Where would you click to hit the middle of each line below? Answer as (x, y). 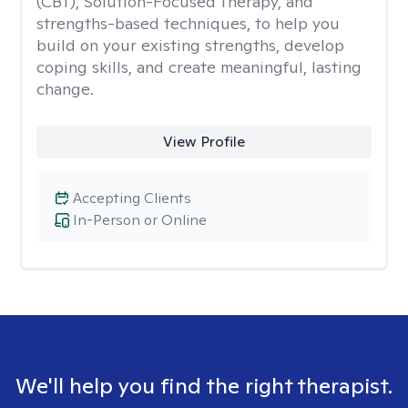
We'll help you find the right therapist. (204, 386)
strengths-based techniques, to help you (188, 23)
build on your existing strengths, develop (190, 45)
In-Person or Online (140, 220)
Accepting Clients (132, 198)
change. (65, 89)
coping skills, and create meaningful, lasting (199, 67)
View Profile (204, 142)
